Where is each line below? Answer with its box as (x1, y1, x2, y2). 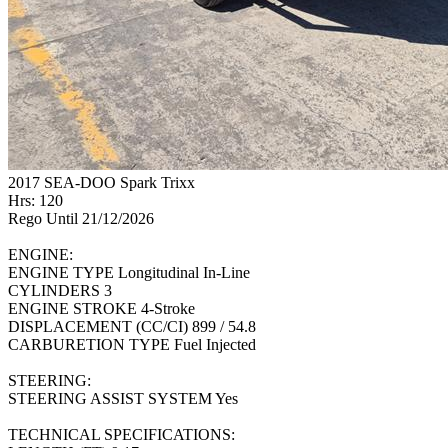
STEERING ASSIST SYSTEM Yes (8, 390, 238, 407)
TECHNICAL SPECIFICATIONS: (8, 426, 235, 443)
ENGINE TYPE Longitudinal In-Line (8, 264, 250, 281)
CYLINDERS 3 (8, 282, 112, 299)
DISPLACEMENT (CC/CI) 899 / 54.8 (8, 318, 256, 335)
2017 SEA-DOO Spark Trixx (8, 174, 195, 191)
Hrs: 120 (8, 192, 63, 209)
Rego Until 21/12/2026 (8, 210, 154, 227)
